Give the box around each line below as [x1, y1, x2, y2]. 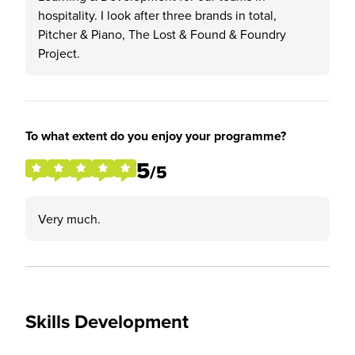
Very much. [38, 210, 101, 227]
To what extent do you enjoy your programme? [25, 127, 286, 145]
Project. [38, 44, 80, 62]
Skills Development [25, 307, 189, 335]
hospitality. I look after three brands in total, [38, 6, 277, 24]
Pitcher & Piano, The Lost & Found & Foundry [38, 25, 286, 43]
